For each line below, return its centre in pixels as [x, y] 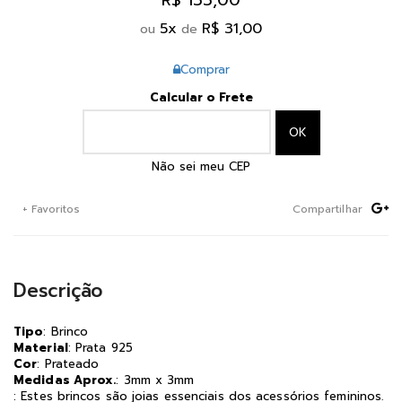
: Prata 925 [100, 347]
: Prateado [68, 363]
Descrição [59, 290]
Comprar [205, 70]
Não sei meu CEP [201, 166]
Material [41, 347]
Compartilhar [327, 209]
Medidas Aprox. [65, 380]
